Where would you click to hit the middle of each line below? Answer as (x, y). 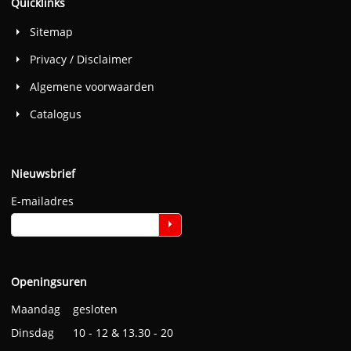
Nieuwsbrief (43, 173)
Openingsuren (49, 281)
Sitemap (51, 31)
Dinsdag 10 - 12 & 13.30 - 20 (92, 332)
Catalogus (55, 114)
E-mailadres (42, 201)
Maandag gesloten (65, 309)
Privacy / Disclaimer (81, 59)
